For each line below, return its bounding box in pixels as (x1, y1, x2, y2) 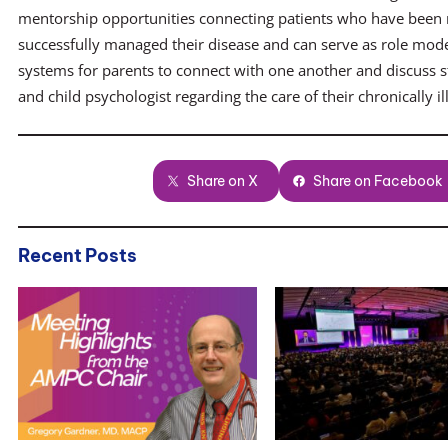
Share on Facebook (313, 171, 444, 190)
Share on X (187, 171, 259, 190)
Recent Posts (18, 243, 137, 267)
